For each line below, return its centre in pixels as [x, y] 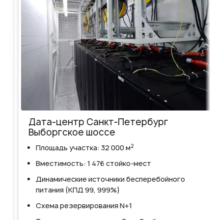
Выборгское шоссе [66, 133]
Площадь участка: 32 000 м [77, 148]
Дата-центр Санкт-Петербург [93, 122]
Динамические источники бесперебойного [105, 179]
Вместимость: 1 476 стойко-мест [88, 164]
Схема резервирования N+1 [78, 206]
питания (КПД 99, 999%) [72, 190]
